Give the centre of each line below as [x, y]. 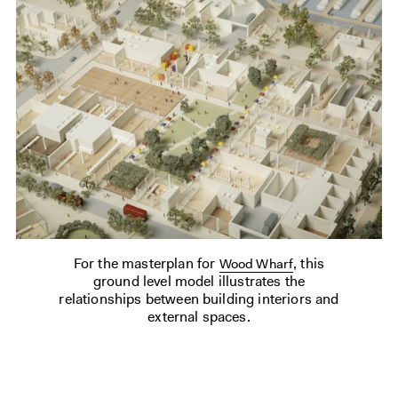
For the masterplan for [146, 263]
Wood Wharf [256, 264]
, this [309, 263]
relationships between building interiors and [199, 299]
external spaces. [199, 317]
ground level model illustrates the [199, 281]
